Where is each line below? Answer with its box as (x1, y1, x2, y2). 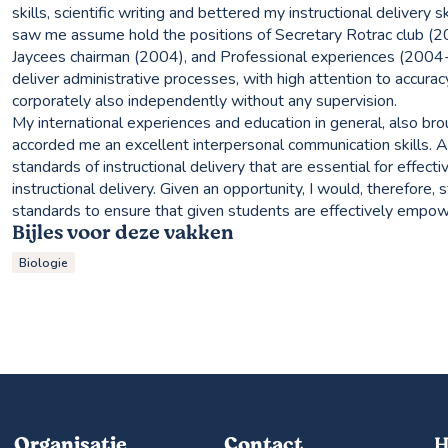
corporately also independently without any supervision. (12, 90, 397, 113)
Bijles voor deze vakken (12, 218, 234, 248)
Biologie (19, 254, 69, 271)
